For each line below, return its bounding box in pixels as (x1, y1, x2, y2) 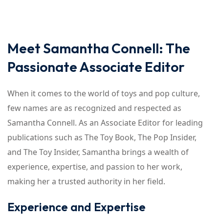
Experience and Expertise (7, 199, 146, 214)
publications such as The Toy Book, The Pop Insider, (7, 132, 197, 143)
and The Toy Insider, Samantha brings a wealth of (7, 147, 189, 157)
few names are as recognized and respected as (7, 103, 181, 113)
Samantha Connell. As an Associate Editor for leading (7, 117, 203, 128)
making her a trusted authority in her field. (7, 176, 165, 187)
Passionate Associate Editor (7, 58, 185, 75)
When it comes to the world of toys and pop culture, (7, 88, 200, 99)
